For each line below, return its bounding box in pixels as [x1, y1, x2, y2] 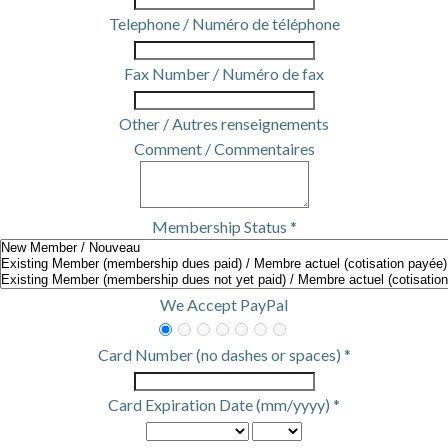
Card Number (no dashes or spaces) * [97, 345, 351, 364]
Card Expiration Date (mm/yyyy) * [108, 395, 340, 414]
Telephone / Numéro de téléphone [108, 14, 340, 33]
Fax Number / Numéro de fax [124, 64, 324, 83]
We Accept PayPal [160, 295, 288, 314]
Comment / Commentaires [133, 139, 315, 158]
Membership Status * [151, 217, 297, 236]
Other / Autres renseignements [119, 114, 329, 133]
